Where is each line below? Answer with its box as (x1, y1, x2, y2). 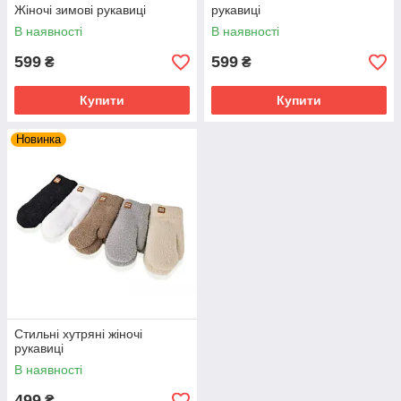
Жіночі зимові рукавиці (14, 3, 146, 17)
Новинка (16, 132, 61, 146)
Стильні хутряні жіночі (14, 327, 142, 341)
